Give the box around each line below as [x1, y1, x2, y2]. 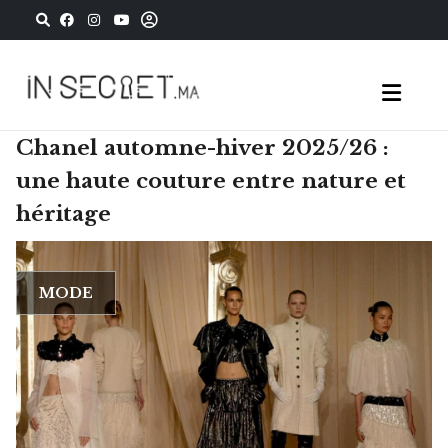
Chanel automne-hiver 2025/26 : [16, 135, 389, 161]
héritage [16, 201, 111, 227]
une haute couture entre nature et [16, 168, 406, 194]
